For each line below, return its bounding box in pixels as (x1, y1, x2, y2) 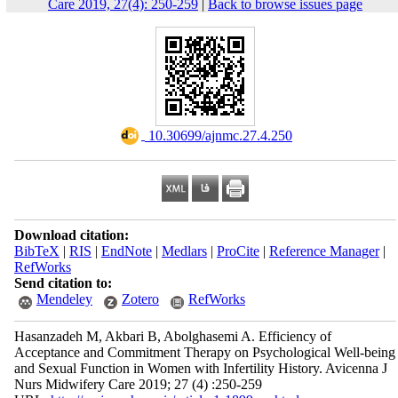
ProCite (216, 243, 259, 259)
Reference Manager (268, 243, 379, 259)
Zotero (121, 291, 159, 306)
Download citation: (13, 227, 129, 243)
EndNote (100, 243, 152, 259)
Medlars (161, 243, 207, 259)
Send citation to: (13, 275, 112, 291)
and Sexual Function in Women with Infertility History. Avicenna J (13, 361, 387, 376)
